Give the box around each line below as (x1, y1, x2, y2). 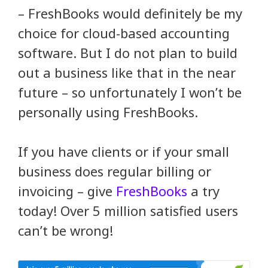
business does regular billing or (18, 162, 211, 180)
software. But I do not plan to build (18, 43, 237, 62)
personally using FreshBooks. (18, 102, 198, 121)
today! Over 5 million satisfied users (18, 201, 238, 220)
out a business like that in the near (18, 63, 236, 81)
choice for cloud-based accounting (18, 23, 230, 42)
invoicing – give (18, 181, 116, 200)
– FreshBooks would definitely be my (18, 4, 242, 22)
